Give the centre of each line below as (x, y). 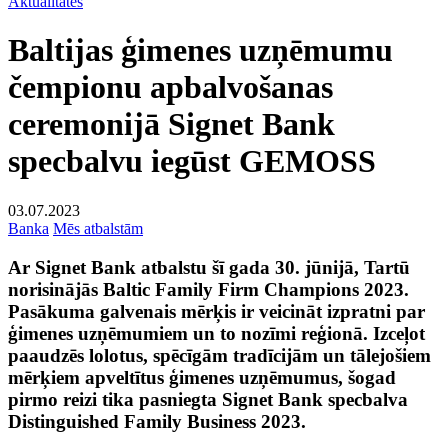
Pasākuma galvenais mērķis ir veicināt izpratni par (216, 311)
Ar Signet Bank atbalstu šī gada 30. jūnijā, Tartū (209, 267)
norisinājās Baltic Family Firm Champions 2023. (208, 289)
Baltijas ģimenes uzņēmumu (200, 50)
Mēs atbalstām (98, 228)
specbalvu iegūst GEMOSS (192, 161)
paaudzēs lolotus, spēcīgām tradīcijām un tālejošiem (219, 355)
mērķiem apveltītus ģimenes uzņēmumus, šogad (202, 377)
